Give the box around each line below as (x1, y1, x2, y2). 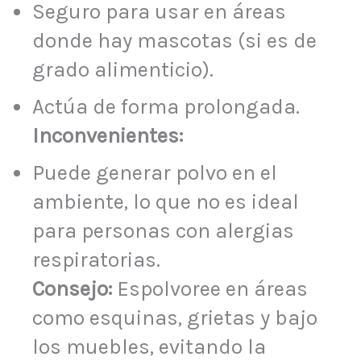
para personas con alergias (32, 218, 294, 243)
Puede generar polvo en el (32, 160, 277, 185)
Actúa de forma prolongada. (32, 93, 300, 119)
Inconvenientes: (32, 122, 183, 148)
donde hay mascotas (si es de (32, 27, 317, 53)
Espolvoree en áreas (112, 276, 308, 301)
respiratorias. (32, 247, 160, 272)
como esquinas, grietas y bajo (32, 305, 317, 330)
